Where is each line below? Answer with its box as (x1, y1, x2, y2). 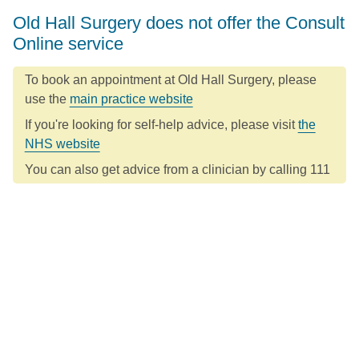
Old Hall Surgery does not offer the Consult (12, 12, 345, 33)
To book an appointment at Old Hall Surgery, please (24, 72, 317, 87)
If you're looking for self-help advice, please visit (24, 117, 298, 131)
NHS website (24, 136, 100, 151)
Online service (12, 33, 123, 54)
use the (24, 91, 70, 106)
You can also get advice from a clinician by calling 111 (24, 162, 330, 176)
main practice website (69, 91, 193, 106)
